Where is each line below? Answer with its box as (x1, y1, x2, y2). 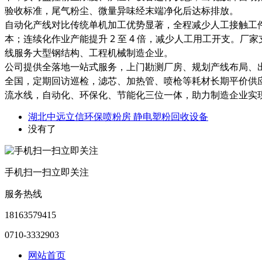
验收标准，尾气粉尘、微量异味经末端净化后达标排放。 (5, 4, 239, 17)
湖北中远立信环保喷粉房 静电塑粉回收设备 (28, 111, 208, 122)
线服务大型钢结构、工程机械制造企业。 (5, 46, 173, 59)
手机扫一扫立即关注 (5, 167, 89, 177)
